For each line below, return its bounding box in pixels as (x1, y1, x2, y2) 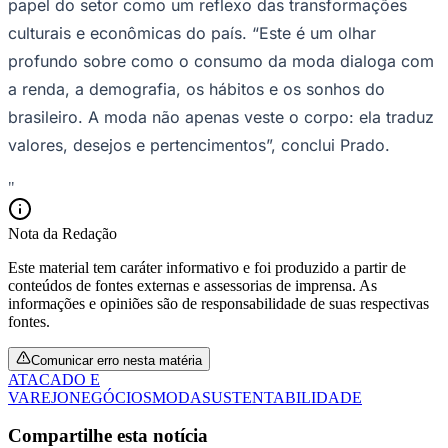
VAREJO (8, 388, 69, 406)
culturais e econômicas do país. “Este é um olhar (8, 22, 376, 43)
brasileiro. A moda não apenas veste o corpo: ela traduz (8, 106, 434, 127)
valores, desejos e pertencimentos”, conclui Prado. (8, 134, 390, 155)
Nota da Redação (8, 224, 117, 242)
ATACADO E (8, 370, 100, 388)
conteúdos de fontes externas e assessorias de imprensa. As (8, 276, 377, 294)
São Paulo (8, 235, 72, 252)
